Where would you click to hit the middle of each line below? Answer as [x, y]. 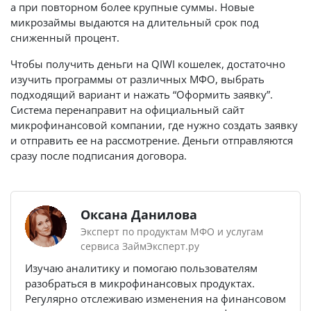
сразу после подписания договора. [99, 155]
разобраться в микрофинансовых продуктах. [140, 283]
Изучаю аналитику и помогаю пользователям [141, 268]
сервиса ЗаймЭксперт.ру [140, 246]
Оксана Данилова [139, 215]
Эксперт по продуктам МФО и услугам [172, 232]
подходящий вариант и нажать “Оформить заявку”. [142, 94]
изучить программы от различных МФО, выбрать [137, 79]
